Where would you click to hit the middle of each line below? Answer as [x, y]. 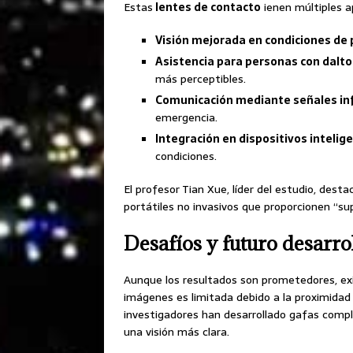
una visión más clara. [176, 332]
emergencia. [186, 118]
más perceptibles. [201, 79]
